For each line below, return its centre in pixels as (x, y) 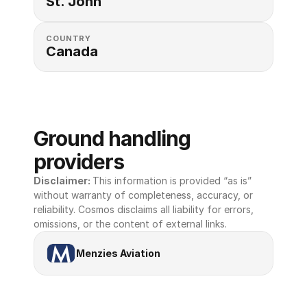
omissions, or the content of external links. (130, 224)
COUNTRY (69, 38)
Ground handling (112, 138)
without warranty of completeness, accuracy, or (143, 195)
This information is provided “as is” (172, 181)
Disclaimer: (63, 181)
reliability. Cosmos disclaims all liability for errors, (144, 209)
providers (79, 162)
